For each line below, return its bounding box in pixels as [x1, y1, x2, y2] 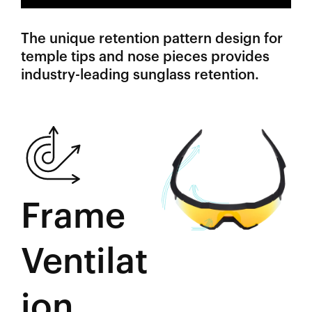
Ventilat [21, 244, 148, 279]
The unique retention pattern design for [21, 31, 283, 46]
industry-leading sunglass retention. [21, 68, 259, 82]
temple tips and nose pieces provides [21, 49, 270, 64]
